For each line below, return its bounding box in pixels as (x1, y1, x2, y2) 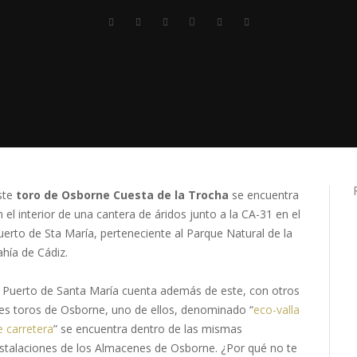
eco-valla (253, 302, 300, 317)
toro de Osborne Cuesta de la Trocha (16, 187, 229, 202)
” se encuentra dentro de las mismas (53, 321, 242, 336)
